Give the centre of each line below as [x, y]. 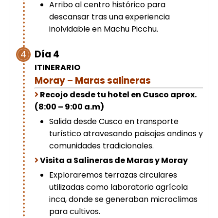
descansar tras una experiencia [109, 17]
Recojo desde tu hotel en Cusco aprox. [118, 95]
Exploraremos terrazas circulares [113, 175]
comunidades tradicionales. [101, 146]
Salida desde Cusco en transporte [114, 122]
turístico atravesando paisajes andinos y [126, 134]
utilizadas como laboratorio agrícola [118, 187]
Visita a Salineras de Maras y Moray [114, 161]
